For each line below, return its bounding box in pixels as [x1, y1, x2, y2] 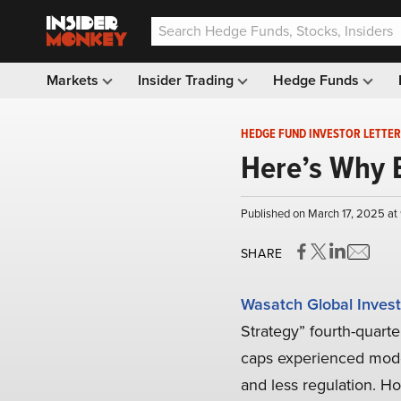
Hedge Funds [273, 70, 363, 90]
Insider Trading [138, 70, 237, 90]
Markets [47, 70, 102, 90]
